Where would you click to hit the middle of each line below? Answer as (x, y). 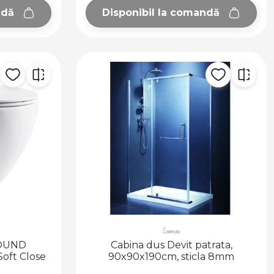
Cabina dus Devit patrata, (171, 245)
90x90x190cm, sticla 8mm (171, 256)
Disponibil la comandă (161, 13)
